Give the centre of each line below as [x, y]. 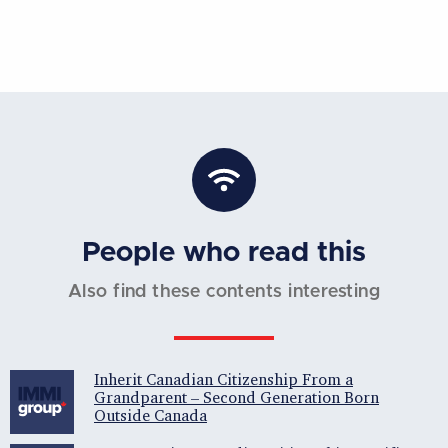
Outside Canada [150, 415]
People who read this [223, 253]
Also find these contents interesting [224, 292]
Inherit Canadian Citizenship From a [223, 379]
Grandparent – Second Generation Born [236, 397]
